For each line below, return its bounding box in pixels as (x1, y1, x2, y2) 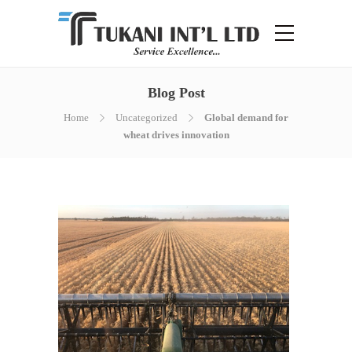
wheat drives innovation (123, 129, 229, 141)
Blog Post (147, 85, 205, 101)
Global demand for (204, 112, 288, 123)
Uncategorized (115, 112, 178, 123)
